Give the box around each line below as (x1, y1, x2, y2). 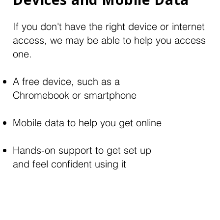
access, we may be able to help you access (13, 34, 206, 46)
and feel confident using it (13, 158, 126, 170)
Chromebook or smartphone (13, 89, 137, 101)
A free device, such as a (13, 75, 120, 87)
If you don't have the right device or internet (13, 20, 205, 32)
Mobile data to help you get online (13, 116, 162, 129)
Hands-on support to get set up (13, 144, 151, 156)
